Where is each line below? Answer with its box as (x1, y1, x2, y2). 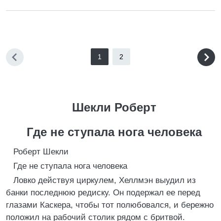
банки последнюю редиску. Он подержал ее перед (6, 188, 200, 197)
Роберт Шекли (13, 147, 69, 156)
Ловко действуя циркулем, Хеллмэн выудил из (13, 176, 196, 185)
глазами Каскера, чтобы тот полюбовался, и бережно (6, 200, 214, 210)
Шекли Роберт (72, 101, 156, 114)
